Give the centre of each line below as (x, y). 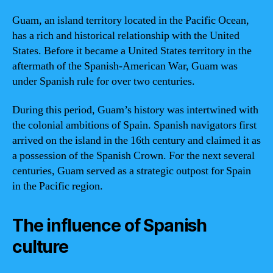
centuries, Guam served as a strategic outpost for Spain (132, 171)
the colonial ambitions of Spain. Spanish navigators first (134, 125)
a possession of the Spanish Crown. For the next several (133, 156)
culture (40, 247)
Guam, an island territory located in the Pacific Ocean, (131, 20)
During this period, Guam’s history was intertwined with (135, 110)
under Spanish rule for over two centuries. (104, 81)
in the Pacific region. (58, 186)
